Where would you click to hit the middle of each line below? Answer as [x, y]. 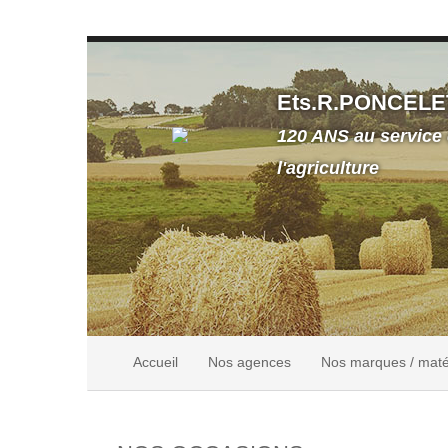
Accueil [155, 362]
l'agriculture [328, 167]
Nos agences [249, 362]
